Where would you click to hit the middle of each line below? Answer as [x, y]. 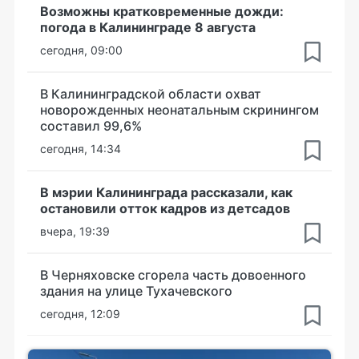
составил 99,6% [91, 126]
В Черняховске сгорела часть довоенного [173, 275]
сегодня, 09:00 [81, 50]
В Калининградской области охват [151, 94]
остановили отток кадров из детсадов [165, 208]
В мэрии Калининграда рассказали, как [166, 192]
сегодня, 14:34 [81, 149]
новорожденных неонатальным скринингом [179, 110]
